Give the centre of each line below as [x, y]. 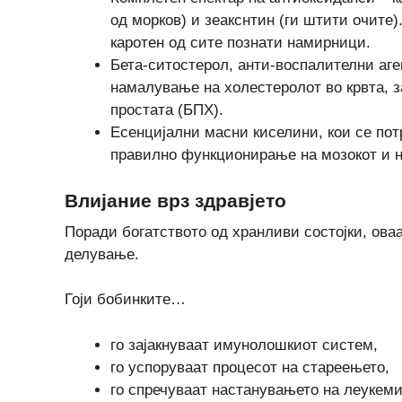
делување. [102, 254]
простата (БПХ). [167, 110]
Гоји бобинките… [125, 299]
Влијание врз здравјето [175, 200]
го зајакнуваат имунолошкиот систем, [244, 345]
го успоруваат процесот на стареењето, [250, 367]
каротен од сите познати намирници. [240, 43]
